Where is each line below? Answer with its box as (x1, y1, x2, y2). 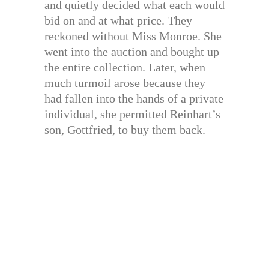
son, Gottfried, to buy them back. (44, 122, 205, 136)
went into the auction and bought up (44, 44, 219, 58)
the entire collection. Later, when (44, 60, 205, 74)
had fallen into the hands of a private (44, 91, 223, 105)
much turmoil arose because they (44, 76, 205, 89)
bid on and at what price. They (44, 13, 192, 27)
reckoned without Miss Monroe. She (44, 29, 222, 43)
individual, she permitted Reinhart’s (44, 107, 220, 121)
